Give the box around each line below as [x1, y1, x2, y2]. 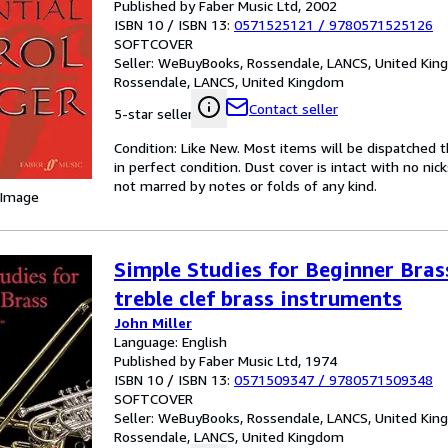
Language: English [114, 333, 227, 350]
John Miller [114, 314, 192, 331]
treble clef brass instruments [114, 286, 402, 311]
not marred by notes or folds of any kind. [114, 177, 377, 194]
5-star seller [114, 105, 193, 122]
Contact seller [249, 100, 338, 117]
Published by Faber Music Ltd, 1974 [114, 352, 337, 369]
